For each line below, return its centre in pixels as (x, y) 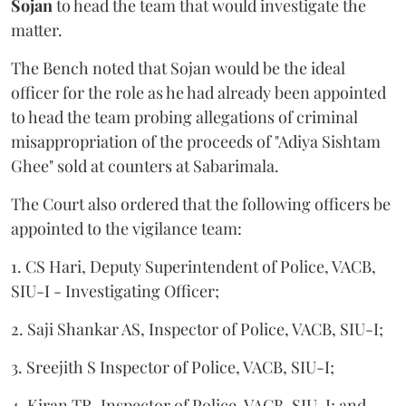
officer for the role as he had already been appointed (198, 93)
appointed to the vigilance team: (126, 229)
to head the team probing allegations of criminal (184, 117)
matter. (37, 30)
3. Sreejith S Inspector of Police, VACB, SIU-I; (173, 367)
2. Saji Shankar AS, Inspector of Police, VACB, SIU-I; (197, 329)
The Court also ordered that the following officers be (201, 204)
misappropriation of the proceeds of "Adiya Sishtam (196, 142)
